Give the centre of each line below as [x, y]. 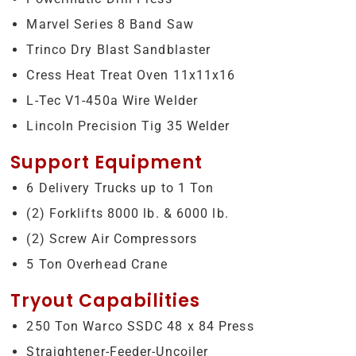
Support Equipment [107, 163]
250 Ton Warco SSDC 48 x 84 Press [140, 326]
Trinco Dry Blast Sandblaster [119, 49]
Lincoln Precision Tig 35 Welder [128, 126]
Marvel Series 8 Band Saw [110, 24]
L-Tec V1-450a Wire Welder [112, 100]
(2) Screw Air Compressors [112, 238]
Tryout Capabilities [106, 301]
